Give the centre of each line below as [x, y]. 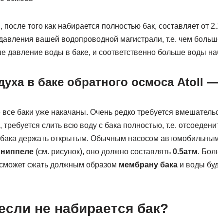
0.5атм [185, 152]
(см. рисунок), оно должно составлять [103, 152]
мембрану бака [148, 165]
